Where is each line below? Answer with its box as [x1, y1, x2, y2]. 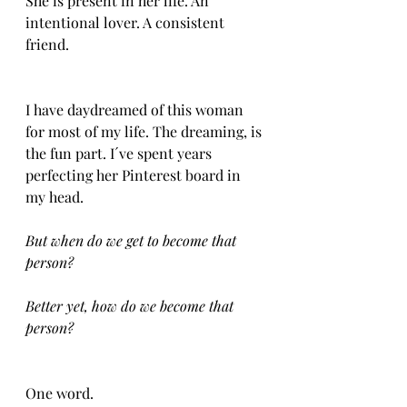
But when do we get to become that [25, 231, 240, 250]
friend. [25, 35, 69, 54]
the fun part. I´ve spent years [25, 144, 215, 163]
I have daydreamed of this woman [25, 100, 247, 119]
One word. [25, 383, 94, 402]
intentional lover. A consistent [25, 13, 228, 32]
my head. [25, 187, 87, 206]
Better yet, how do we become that [25, 296, 237, 315]
